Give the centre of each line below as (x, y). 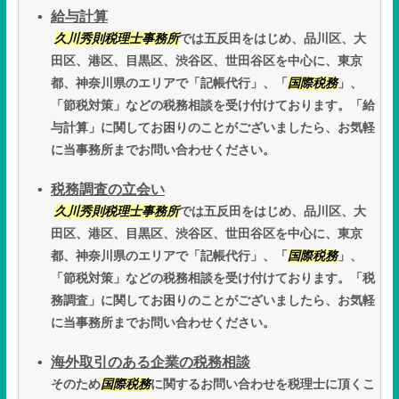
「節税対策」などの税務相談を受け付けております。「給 (213, 106)
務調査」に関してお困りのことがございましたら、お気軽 (213, 301)
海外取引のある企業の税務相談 (151, 362)
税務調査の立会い (108, 190)
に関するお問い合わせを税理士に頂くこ (263, 384)
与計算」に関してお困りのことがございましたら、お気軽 (213, 128)
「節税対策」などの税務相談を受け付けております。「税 (213, 278)
